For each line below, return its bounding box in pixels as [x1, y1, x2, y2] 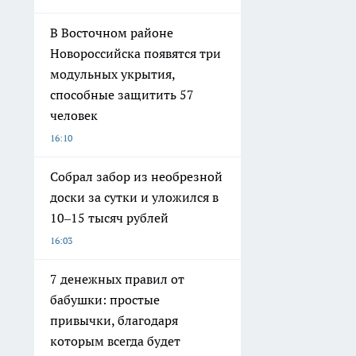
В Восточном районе [50, 25, 173, 41]
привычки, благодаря [50, 312, 178, 329]
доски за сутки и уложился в [50, 189, 219, 206]
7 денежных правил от [50, 271, 184, 288]
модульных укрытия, [50, 66, 176, 83]
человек [50, 107, 98, 124]
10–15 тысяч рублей [50, 210, 168, 226]
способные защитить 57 [50, 87, 194, 103]
